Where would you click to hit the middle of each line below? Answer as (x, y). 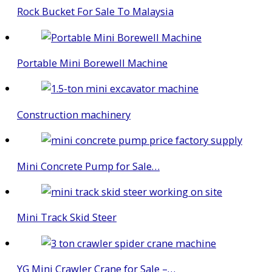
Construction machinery (74, 114)
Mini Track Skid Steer (67, 217)
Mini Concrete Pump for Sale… (88, 166)
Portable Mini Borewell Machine (92, 63)
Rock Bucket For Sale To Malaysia (95, 12)
